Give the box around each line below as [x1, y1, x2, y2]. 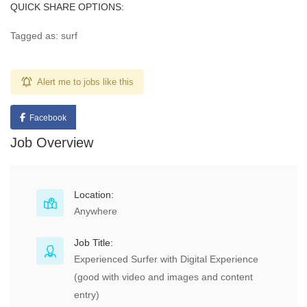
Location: [74, 189, 114, 200]
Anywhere [74, 206, 117, 217]
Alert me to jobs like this [37, 77, 134, 87]
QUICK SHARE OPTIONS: [10, 1, 124, 12]
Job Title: [74, 237, 113, 248]
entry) [74, 289, 99, 300]
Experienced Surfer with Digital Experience [74, 254, 258, 265]
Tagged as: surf [10, 30, 77, 41]
